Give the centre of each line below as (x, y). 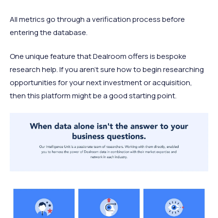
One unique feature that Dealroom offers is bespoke (98, 56)
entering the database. (49, 32)
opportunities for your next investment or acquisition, (101, 82)
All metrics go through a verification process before (97, 19)
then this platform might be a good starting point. (93, 95)
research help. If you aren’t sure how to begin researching (107, 69)
